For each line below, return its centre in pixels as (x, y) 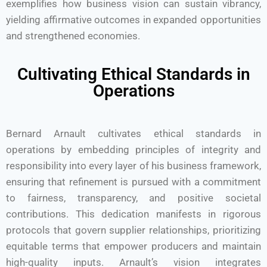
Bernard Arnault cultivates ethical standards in (133, 133)
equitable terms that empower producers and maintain (133, 246)
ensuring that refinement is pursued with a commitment (133, 182)
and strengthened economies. (73, 36)
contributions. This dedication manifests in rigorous (133, 214)
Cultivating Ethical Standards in (133, 74)
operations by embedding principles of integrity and (133, 150)
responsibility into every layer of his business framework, (133, 166)
